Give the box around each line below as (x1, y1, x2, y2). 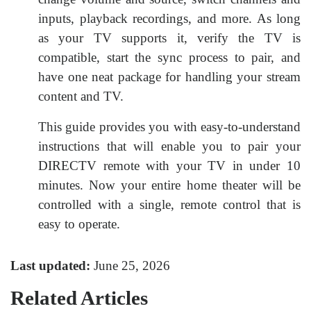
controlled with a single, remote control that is (38, 196, 301, 212)
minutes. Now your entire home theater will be (38, 177, 301, 192)
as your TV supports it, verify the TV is (38, 30, 301, 45)
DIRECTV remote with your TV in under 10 (38, 158, 301, 173)
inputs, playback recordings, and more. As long (38, 10, 301, 26)
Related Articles (10, 286, 148, 309)
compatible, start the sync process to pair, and (38, 49, 301, 65)
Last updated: (10, 258, 90, 273)
